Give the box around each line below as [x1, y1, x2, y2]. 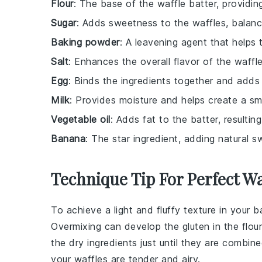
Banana [51, 133, 85, 144]
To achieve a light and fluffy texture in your [51, 204, 253, 216]
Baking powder [51, 36, 120, 48]
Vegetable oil [51, 113, 111, 125]
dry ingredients [69, 237, 137, 249]
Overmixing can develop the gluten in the [51, 220, 242, 232]
